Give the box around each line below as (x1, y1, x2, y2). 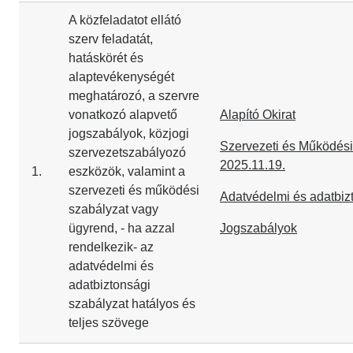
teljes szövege (69, 316, 149, 329)
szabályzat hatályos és (69, 297, 195, 310)
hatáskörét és (69, 51, 143, 65)
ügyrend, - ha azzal (69, 221, 175, 235)
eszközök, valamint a (69, 165, 185, 178)
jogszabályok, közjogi (69, 127, 189, 140)
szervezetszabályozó (69, 146, 186, 159)
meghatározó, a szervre (69, 89, 199, 102)
